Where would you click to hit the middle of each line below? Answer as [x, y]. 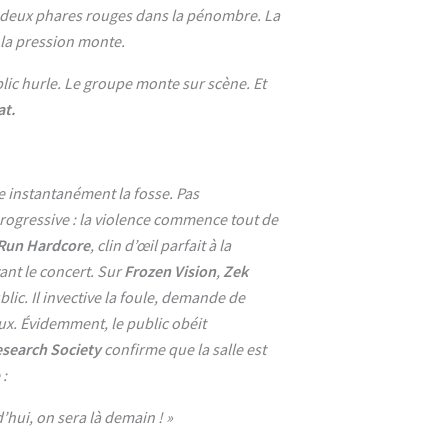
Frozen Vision [170, 271]
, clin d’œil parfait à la [160, 245]
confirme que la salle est [183, 349]
